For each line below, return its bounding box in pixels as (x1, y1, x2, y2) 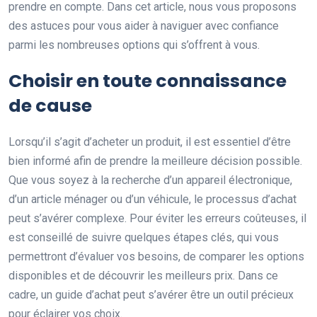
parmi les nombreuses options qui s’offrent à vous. (8, 38, 260, 52)
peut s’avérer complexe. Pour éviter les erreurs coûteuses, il (8, 212, 306, 226)
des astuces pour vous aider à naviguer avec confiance (8, 19, 279, 33)
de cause (8, 93, 92, 119)
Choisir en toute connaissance (8, 69, 287, 94)
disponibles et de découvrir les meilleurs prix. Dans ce (8, 269, 278, 283)
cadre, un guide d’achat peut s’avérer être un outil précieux (8, 288, 294, 302)
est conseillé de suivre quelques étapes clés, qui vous (8, 231, 279, 245)
